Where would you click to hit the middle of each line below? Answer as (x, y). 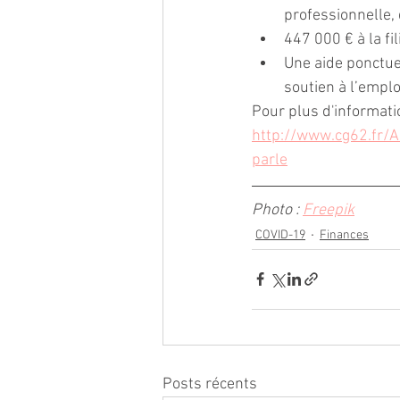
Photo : (277, 210)
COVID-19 (280, 236)
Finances (344, 236)
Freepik (329, 210)
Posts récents (210, 384)
